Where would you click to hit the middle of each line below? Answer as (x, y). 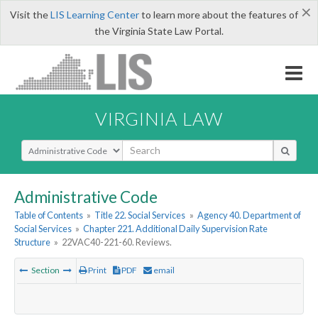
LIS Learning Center (94, 15)
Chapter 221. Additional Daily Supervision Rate (176, 229)
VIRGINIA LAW (159, 118)
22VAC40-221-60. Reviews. (117, 242)
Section (45, 270)
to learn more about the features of (218, 15)
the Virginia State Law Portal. (159, 31)
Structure (32, 242)
